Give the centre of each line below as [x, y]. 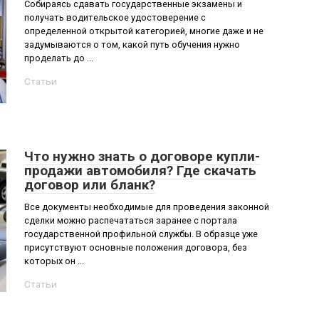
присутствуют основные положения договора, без [136, 247]
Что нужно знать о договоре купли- [142, 156]
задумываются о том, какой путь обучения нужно [132, 45]
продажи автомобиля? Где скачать [140, 171]
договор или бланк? [90, 185]
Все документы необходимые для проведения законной [147, 207]
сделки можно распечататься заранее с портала [131, 220]
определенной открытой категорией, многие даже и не [144, 31]
